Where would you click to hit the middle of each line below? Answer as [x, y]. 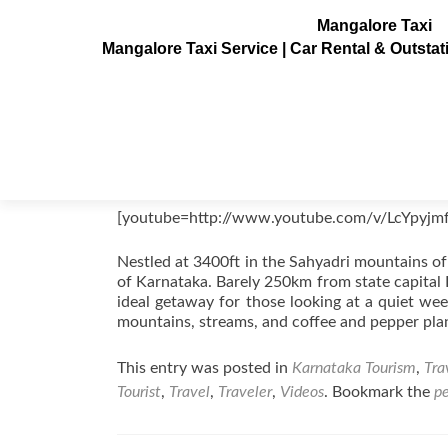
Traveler [245, 392]
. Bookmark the [379, 392]
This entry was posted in [204, 368]
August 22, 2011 [248, 180]
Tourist [139, 392]
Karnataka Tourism [354, 368]
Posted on [154, 180]
